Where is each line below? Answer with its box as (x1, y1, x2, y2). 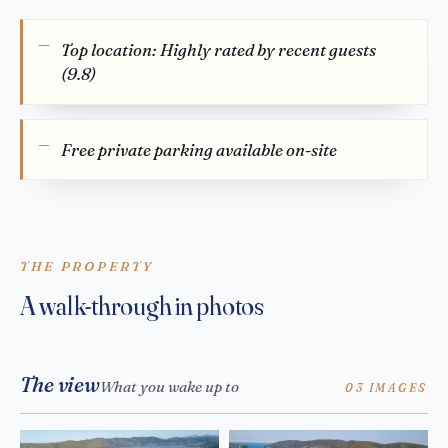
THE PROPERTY (20, 258, 154, 275)
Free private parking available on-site (61, 139, 338, 160)
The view (20, 371, 101, 397)
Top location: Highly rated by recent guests (61, 39, 377, 60)
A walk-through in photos (20, 289, 264, 322)
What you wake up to (100, 376, 240, 396)
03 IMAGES (345, 380, 428, 395)
